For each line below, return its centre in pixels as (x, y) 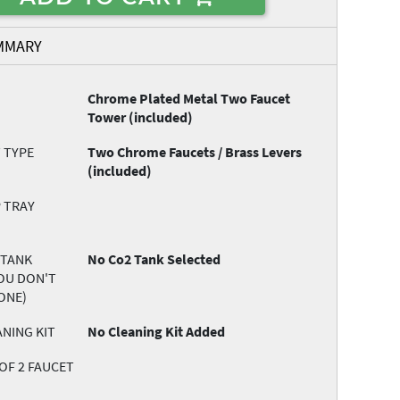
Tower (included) (141, 117)
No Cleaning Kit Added (157, 332)
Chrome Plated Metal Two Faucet (189, 99)
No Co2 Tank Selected (154, 259)
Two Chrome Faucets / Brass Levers (195, 152)
